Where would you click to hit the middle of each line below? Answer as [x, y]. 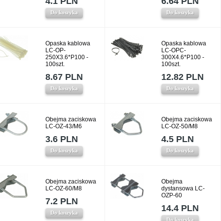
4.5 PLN [178, 139]
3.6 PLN [62, 139]
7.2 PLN [62, 201]
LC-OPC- [174, 50]
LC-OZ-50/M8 [180, 126]
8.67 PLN [64, 77]
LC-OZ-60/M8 [64, 188]
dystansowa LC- [183, 188]
